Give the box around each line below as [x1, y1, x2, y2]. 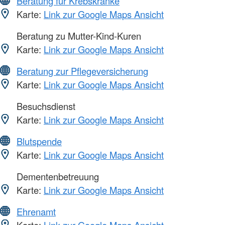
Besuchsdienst [14, 99, 75, 113]
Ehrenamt [17, 204, 56, 218]
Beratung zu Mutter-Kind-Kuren [14, 29, 141, 42]
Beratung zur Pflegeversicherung [17, 64, 148, 77]
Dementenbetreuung [14, 169, 99, 183]
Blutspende [17, 134, 62, 148]
